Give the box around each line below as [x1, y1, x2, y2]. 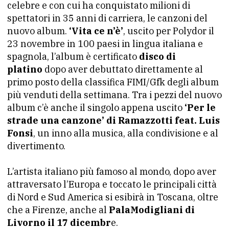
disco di [139, 51, 176, 62]
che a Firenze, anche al [7, 204, 109, 216]
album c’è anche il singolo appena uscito [7, 102, 185, 113]
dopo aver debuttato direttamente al [42, 63, 203, 75]
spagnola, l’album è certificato [7, 51, 139, 62]
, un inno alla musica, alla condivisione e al [33, 127, 218, 139]
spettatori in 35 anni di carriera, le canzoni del [7, 12, 208, 24]
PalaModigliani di [109, 204, 195, 216]
